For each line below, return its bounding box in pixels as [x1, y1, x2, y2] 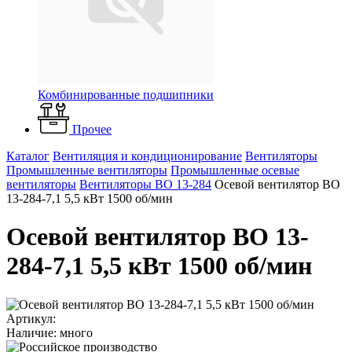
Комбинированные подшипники [38, 88, 214, 101]
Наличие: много [6, 325, 93, 339]
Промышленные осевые [170, 163, 299, 177]
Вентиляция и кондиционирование [53, 149, 242, 163]
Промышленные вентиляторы [6, 163, 167, 177]
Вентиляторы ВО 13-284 [79, 178, 211, 191]
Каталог [6, 149, 49, 163]
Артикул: [6, 311, 56, 325]
